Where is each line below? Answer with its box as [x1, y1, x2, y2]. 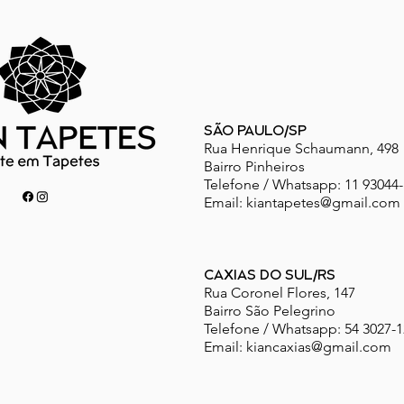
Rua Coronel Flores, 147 [204, 283, 355, 301]
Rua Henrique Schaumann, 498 [204, 139, 399, 157]
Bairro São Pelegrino [204, 301, 335, 319]
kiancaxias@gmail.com [246, 337, 391, 355]
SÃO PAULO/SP [204, 124, 307, 139]
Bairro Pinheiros [204, 157, 305, 175]
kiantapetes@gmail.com [246, 193, 400, 211]
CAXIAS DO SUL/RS [204, 268, 335, 283]
